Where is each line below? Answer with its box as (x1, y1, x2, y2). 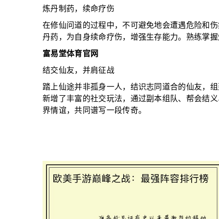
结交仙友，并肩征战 (43, 65, 114, 78)
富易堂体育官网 (43, 48, 99, 61)
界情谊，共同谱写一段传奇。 (43, 105, 147, 118)
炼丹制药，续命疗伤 (43, 3, 114, 16)
